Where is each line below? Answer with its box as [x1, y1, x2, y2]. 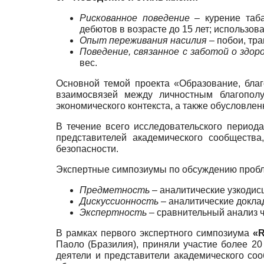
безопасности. [56, 144, 118, 154]
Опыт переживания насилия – [80, 35, 214, 46]
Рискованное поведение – [80, 13, 200, 24]
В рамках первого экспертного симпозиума [56, 228, 253, 239]
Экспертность [80, 207, 147, 218]
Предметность [80, 185, 150, 196]
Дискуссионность [80, 196, 159, 207]
